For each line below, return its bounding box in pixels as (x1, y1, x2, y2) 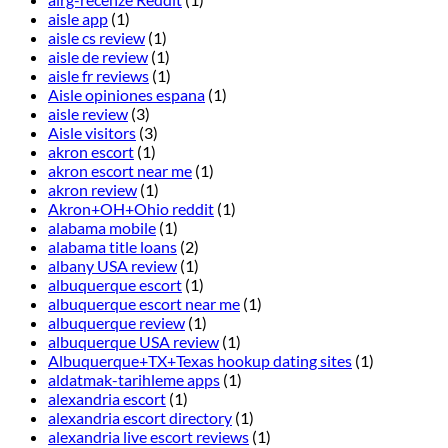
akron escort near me (48, 161, 192, 181)
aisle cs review (48, 28, 145, 48)
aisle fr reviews (48, 66, 149, 86)
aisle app (48, 9, 108, 29)
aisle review (48, 104, 128, 124)
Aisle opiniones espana (48, 85, 205, 105)
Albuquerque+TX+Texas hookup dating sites (48, 351, 352, 371)
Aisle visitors (48, 123, 136, 143)
